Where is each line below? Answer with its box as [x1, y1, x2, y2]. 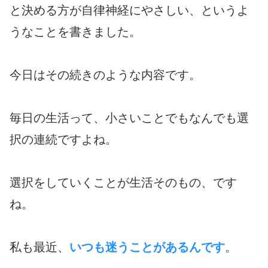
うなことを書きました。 [10, 25, 141, 38]
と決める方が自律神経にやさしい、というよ [10, 3, 249, 17]
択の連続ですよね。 [10, 132, 117, 146]
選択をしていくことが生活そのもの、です [10, 175, 237, 189]
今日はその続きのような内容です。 [10, 68, 201, 81]
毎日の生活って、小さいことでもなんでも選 [10, 111, 249, 124]
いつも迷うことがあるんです [69, 240, 225, 254]
